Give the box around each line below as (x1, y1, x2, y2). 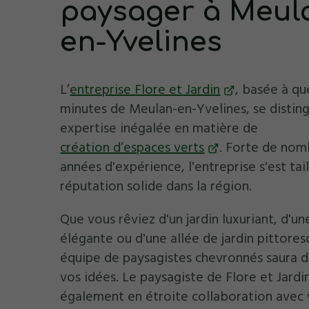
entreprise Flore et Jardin (70, 80, 221, 100)
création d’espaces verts (60, 138, 205, 158)
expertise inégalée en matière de (60, 119, 259, 139)
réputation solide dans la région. (60, 177, 252, 197)
